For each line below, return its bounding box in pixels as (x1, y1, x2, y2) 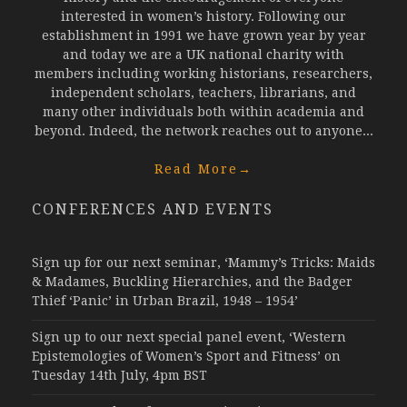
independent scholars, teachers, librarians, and (51, 84, 356, 100)
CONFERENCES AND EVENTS (32, 200, 273, 218)
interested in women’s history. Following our (61, 8, 346, 24)
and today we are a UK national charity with (63, 46, 344, 62)
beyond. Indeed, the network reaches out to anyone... (34, 123, 373, 138)
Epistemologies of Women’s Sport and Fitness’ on (32, 348, 341, 363)
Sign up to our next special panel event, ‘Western (32, 329, 346, 344)
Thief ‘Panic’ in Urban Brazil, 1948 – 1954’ (32, 293, 298, 308)
